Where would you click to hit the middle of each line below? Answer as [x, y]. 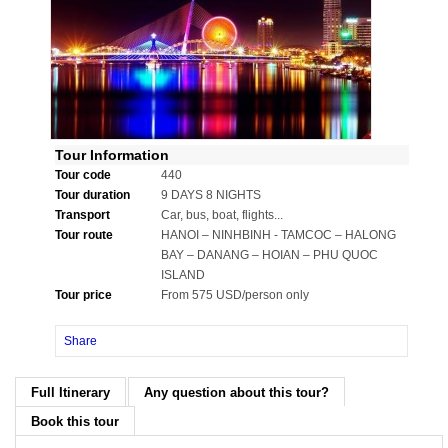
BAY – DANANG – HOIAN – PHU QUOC [269, 255]
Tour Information [112, 155]
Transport [82, 215]
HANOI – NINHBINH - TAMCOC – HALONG [278, 235]
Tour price [83, 295]
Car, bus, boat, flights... [222, 215]
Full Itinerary [70, 392]
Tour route [84, 235]
